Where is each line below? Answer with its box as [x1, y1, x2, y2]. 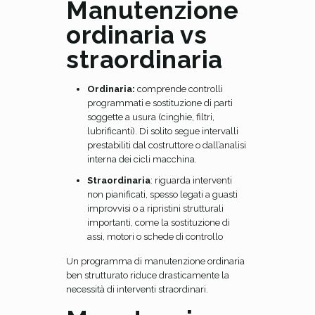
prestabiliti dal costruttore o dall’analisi [87, 140, 246, 150]
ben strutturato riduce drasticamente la [66, 270, 229, 281]
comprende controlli [135, 84, 223, 94]
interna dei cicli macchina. [87, 154, 197, 165]
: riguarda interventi [150, 175, 232, 186]
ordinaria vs [66, 20, 207, 49]
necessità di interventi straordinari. [66, 284, 208, 295]
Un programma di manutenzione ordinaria [66, 256, 245, 266]
